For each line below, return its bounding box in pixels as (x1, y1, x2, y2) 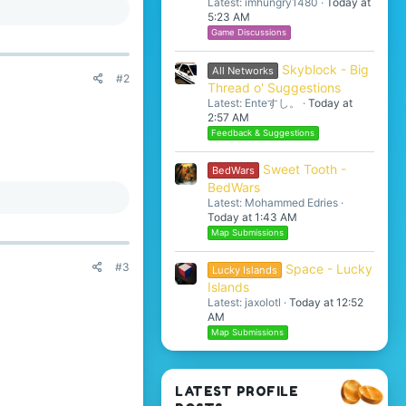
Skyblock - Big (281, 61, 369, 77)
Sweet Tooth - (262, 161, 346, 177)
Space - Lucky (285, 261, 372, 277)
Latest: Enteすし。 (208, 95, 300, 110)
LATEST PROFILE (175, 383, 298, 400)
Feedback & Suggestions (211, 127, 315, 138)
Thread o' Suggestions (208, 79, 341, 95)
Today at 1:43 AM (208, 210, 297, 224)
